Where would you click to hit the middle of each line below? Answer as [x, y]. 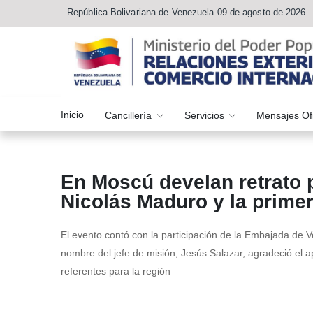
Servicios [205, 115]
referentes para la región [116, 271]
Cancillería [130, 115]
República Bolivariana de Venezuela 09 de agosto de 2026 [187, 12]
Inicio [72, 114]
